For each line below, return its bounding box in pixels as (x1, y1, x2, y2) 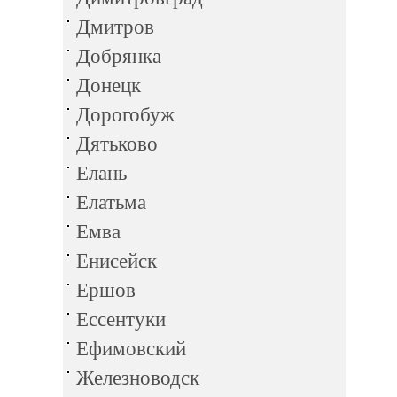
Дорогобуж (76, 104, 175, 126)
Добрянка (76, 45, 161, 67)
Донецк (76, 74, 141, 97)
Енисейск (76, 250, 157, 272)
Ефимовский (76, 338, 186, 360)
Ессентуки (76, 308, 166, 331)
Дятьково (76, 133, 158, 155)
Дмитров (76, 16, 154, 38)
